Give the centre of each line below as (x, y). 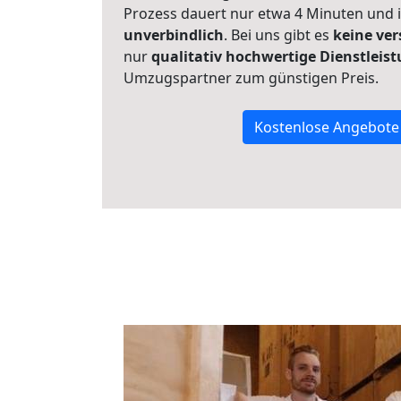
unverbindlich (174, 35)
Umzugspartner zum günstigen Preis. (251, 78)
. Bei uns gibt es (278, 35)
